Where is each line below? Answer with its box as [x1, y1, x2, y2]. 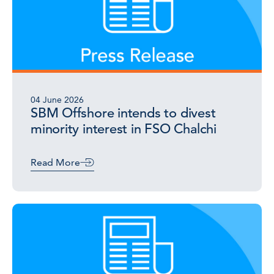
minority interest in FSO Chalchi [31, 120, 217, 137]
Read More [31, 157, 80, 168]
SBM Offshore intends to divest [31, 105, 216, 121]
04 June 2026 [31, 94, 84, 105]
